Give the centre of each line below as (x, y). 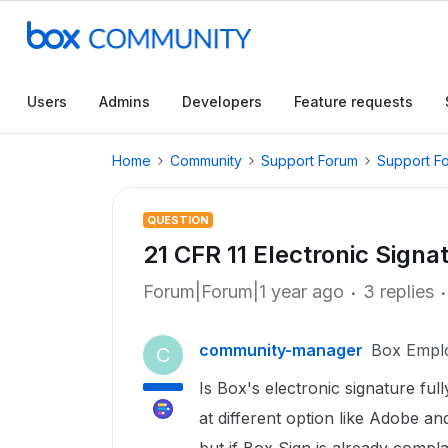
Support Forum (309, 160)
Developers (222, 101)
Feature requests (353, 101)
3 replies (398, 291)
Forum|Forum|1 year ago (243, 291)
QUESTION (178, 220)
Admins (124, 101)
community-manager (281, 350)
